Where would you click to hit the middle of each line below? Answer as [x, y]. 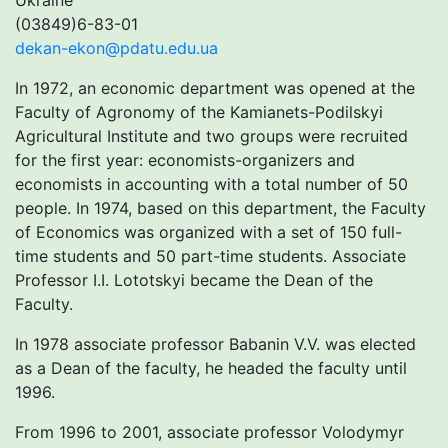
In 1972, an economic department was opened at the [215, 88]
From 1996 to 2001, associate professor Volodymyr [209, 432]
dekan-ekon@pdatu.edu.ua [116, 48]
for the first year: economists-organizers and [185, 160]
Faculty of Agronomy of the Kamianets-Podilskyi [199, 112]
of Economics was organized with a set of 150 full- [208, 232]
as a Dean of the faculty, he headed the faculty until [211, 368]
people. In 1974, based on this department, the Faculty [220, 208]
